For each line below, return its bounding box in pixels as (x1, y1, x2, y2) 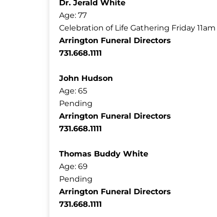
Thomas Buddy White (59, 149, 148, 158)
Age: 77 (59, 10, 87, 20)
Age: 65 (59, 86, 87, 95)
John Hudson (59, 73, 113, 83)
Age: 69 (59, 161, 88, 171)
